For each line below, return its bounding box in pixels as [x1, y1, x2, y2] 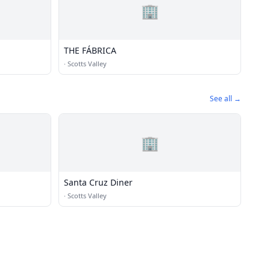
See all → [210, 93, 241, 104]
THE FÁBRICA [64, 45, 116, 56]
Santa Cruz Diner [64, 177, 133, 188]
